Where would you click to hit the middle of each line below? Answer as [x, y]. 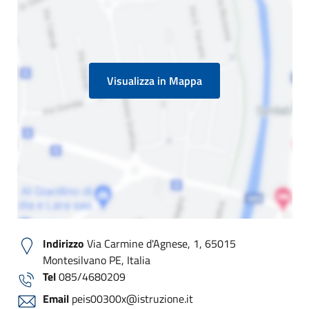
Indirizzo [63, 243]
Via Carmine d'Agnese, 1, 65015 [160, 243]
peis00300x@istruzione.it [131, 299]
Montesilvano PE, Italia [97, 260]
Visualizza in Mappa [154, 81]
